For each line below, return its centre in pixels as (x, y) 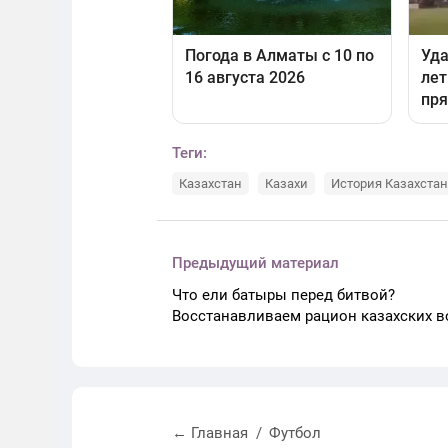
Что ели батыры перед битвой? (283, 294)
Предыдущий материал (255, 262)
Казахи (286, 183)
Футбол (295, 432)
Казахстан (210, 183)
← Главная (210, 432)
